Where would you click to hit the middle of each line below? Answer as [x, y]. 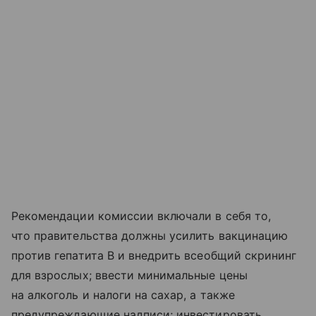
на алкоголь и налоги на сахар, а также [123, 295]
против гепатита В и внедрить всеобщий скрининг [154, 255]
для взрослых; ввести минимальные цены [129, 275]
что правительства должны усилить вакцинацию [150, 236]
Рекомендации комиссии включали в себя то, [141, 216]
